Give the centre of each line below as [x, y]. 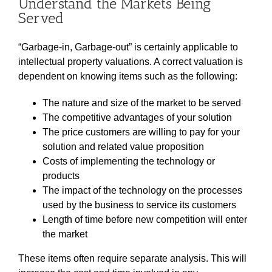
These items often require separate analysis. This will [132, 258]
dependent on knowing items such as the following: [128, 76]
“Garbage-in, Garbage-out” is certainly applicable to [128, 47]
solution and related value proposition [123, 146]
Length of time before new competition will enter [145, 219]
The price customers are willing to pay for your [141, 132]
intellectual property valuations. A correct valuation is [131, 61]
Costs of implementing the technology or [129, 161]
